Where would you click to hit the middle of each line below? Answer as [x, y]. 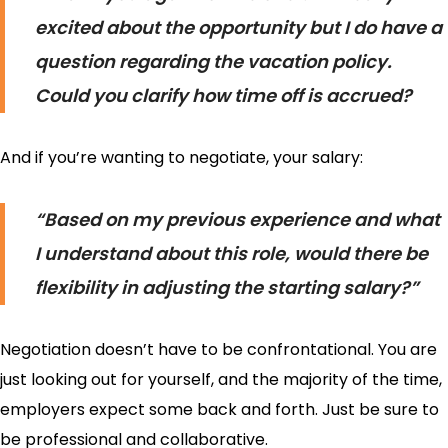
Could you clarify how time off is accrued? [223, 95]
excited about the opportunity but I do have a [238, 27]
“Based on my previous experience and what [237, 219]
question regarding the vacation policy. [213, 61]
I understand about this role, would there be [231, 253]
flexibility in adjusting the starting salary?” [227, 287]
